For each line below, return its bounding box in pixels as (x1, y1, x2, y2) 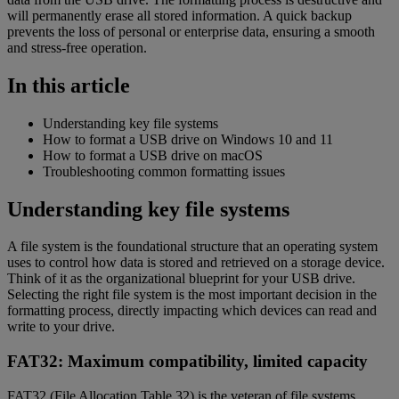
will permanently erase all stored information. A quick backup (7, 7, 352, 23)
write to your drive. (7, 319, 115, 335)
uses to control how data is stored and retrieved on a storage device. (7, 255, 385, 271)
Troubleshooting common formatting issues (43, 163, 285, 179)
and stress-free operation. (7, 39, 147, 55)
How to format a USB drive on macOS (43, 147, 263, 163)
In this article (7, 73, 130, 97)
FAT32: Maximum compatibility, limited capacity (7, 352, 368, 371)
